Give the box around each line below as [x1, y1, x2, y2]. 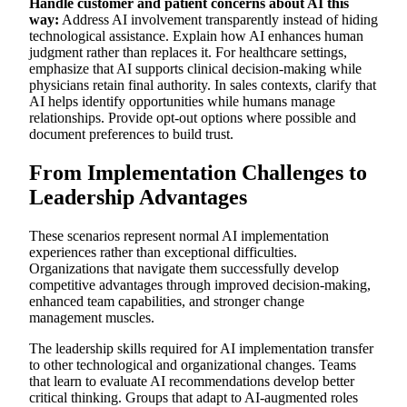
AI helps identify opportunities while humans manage [29, 93, 335, 109]
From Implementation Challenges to [29, 160, 367, 184]
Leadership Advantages [29, 184, 247, 209]
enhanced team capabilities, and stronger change [29, 293, 304, 309]
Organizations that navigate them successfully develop [29, 260, 339, 276]
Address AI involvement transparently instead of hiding [59, 11, 378, 27]
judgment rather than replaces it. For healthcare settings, [29, 44, 347, 60]
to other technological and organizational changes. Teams [29, 356, 356, 372]
